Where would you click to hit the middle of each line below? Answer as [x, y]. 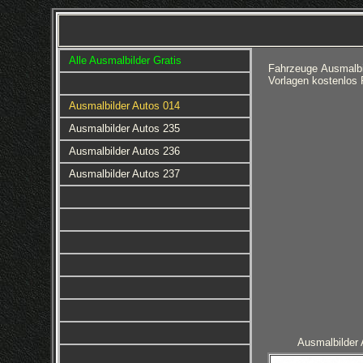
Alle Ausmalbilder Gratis [125, 60]
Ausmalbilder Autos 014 [124, 106]
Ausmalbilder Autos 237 [124, 174]
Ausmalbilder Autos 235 [124, 128]
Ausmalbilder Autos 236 [124, 151]
